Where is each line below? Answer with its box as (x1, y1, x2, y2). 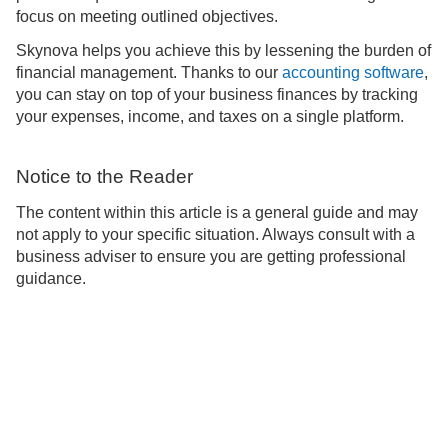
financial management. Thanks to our (16, 63, 282, 81)
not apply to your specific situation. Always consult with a (16, 226, 415, 243)
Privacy (293, 424, 340, 440)
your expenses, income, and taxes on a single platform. (16, 107, 404, 125)
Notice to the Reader (16, 165, 193, 187)
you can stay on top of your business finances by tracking (16, 85, 418, 103)
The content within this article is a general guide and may (16, 204, 418, 221)
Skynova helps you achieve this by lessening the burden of (16, 41, 431, 59)
